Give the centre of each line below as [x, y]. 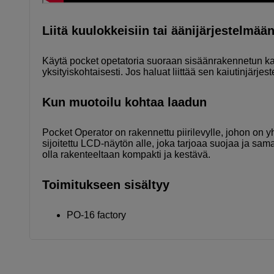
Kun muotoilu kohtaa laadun [124, 102]
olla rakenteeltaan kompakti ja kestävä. [126, 154]
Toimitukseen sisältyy [106, 184]
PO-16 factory [96, 215]
